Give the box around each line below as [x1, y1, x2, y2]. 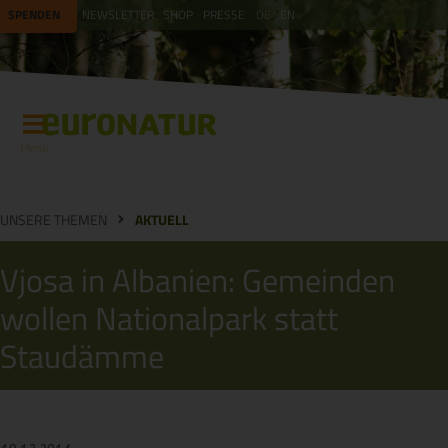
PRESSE [202, 5, 245, 24]
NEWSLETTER [81, 5, 154, 24]
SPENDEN [8, 5, 60, 24]
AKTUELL [135, 209, 189, 230]
